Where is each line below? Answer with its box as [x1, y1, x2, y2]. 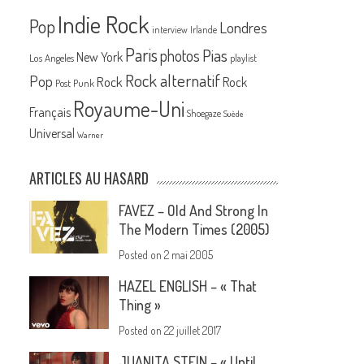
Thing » [119, 296, 162, 314]
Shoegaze [187, 107, 222, 120]
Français [29, 104, 71, 121]
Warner [77, 129, 104, 141]
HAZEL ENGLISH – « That [119, 277, 258, 296]
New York [76, 49, 123, 66]
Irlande [190, 24, 218, 37]
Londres [219, 17, 268, 38]
